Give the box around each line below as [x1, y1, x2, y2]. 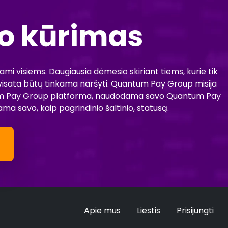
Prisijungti [177, 204, 214, 216]
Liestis [137, 204, 160, 216]
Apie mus [84, 204, 121, 216]
